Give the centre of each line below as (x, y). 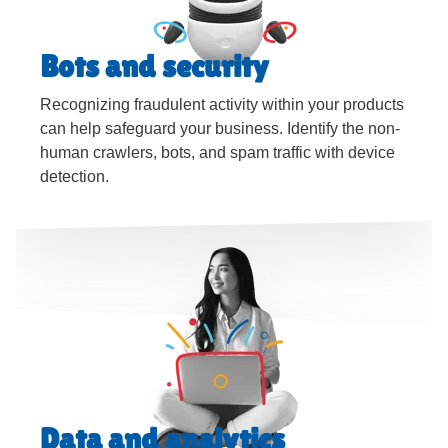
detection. (74, 176)
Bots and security (154, 66)
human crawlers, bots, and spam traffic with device (217, 152)
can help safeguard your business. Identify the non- (220, 128)
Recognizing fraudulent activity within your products (222, 104)
